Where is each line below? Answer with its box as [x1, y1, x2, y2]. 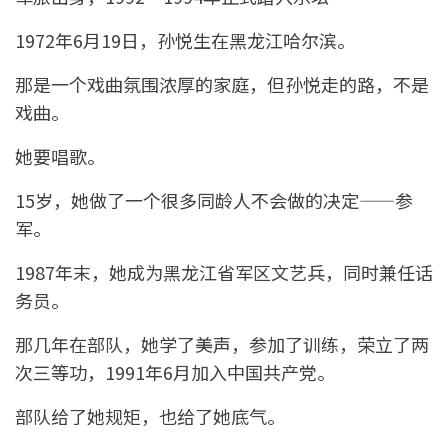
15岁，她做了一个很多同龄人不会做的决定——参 [15, 186, 413, 213]
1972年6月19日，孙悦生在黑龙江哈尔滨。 [15, 26, 355, 53]
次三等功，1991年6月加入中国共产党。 [15, 358, 335, 385]
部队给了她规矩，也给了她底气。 [15, 402, 285, 429]
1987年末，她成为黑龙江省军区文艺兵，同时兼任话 [15, 258, 433, 285]
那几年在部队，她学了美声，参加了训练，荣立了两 [15, 330, 429, 357]
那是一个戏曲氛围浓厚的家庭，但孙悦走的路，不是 [15, 70, 429, 97]
